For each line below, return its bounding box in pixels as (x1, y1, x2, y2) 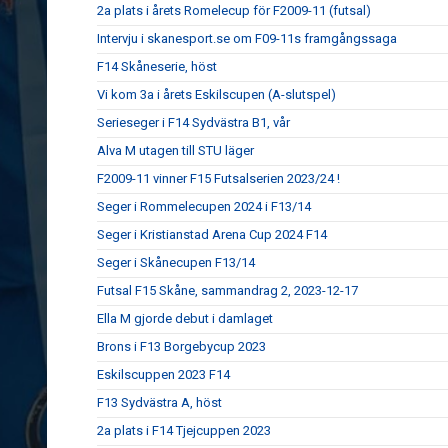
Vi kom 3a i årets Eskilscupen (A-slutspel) (97, 87, 336, 103)
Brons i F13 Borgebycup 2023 (97, 339, 266, 355)
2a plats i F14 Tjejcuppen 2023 (97, 423, 271, 439)
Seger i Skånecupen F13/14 (97, 255, 255, 271)
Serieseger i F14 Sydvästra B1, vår (97, 115, 290, 131)
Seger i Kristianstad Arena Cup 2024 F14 (97, 227, 327, 243)
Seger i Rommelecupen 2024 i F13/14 (97, 199, 311, 215)
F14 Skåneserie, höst (97, 59, 217, 75)
